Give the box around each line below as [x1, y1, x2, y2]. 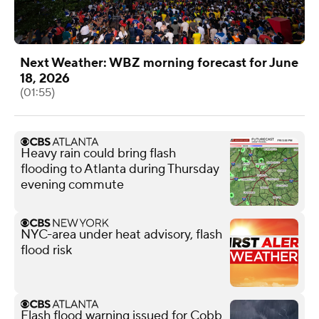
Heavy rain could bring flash [21, 145, 176, 162]
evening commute [21, 176, 124, 193]
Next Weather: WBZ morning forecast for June [20, 54, 298, 71]
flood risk [21, 241, 72, 258]
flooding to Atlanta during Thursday [21, 160, 219, 177]
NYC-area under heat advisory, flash [21, 226, 222, 243]
